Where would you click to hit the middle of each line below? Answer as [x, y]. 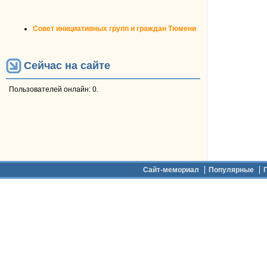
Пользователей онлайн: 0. [54, 89]
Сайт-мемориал [171, 170]
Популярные [231, 170]
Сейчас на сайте [67, 66]
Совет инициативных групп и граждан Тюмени [114, 29]
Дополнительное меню [64, 172]
